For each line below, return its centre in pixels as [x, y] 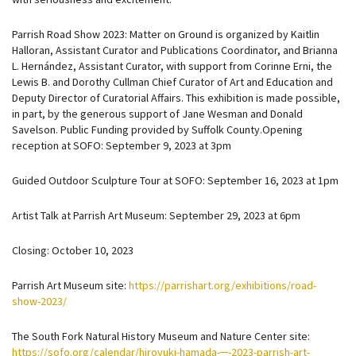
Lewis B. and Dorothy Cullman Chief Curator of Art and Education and [172, 82]
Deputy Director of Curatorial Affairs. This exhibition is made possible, [176, 98]
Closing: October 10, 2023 [73, 250]
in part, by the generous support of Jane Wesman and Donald [157, 114]
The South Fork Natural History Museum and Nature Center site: [161, 336]
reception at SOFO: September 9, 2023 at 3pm [122, 145]
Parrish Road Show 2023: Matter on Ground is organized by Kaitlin [166, 34]
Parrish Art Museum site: [70, 285]
